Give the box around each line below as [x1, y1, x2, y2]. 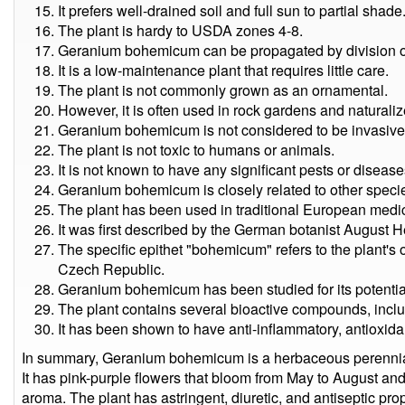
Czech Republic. [58, 259, 165, 279]
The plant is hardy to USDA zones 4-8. [58, 20, 303, 41]
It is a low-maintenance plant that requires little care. [58, 60, 389, 80]
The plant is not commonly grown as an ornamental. [58, 80, 388, 100]
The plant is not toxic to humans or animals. [58, 139, 334, 160]
